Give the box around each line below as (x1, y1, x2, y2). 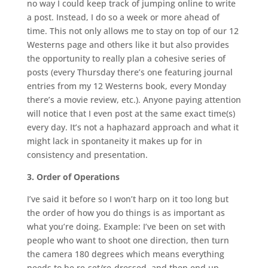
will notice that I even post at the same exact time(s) (26, 108, 235, 120)
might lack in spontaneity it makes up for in (26, 135, 202, 147)
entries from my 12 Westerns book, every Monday (26, 80, 226, 92)
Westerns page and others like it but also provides (26, 39, 229, 51)
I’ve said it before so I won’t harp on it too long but (26, 193, 229, 205)
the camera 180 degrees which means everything (26, 248, 224, 260)
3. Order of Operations (26, 171, 122, 183)
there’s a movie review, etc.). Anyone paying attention (26, 94, 241, 106)
